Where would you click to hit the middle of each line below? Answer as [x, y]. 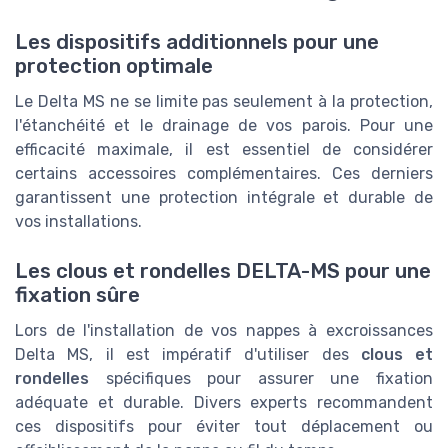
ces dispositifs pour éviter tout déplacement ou [224, 426]
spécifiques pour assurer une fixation [261, 378]
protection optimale [114, 66]
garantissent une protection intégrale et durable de [224, 198]
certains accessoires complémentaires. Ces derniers [224, 174]
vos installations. [78, 222]
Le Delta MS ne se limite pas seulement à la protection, [224, 102]
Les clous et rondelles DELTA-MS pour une [223, 270]
